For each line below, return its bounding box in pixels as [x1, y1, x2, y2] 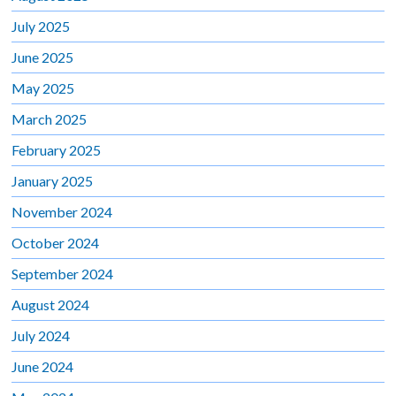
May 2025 [11, 79, 75, 96]
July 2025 [11, 17, 71, 34]
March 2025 [11, 110, 88, 127]
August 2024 [11, 295, 90, 313]
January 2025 [11, 171, 94, 189]
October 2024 [11, 233, 100, 251]
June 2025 [11, 48, 74, 65]
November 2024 [11, 202, 113, 220]
